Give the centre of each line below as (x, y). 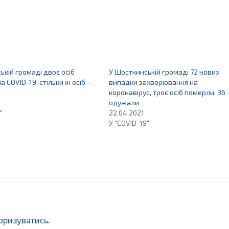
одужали (124, 102)
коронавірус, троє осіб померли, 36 (167, 92)
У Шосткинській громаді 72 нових (164, 72)
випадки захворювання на (153, 82)
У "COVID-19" (129, 123)
